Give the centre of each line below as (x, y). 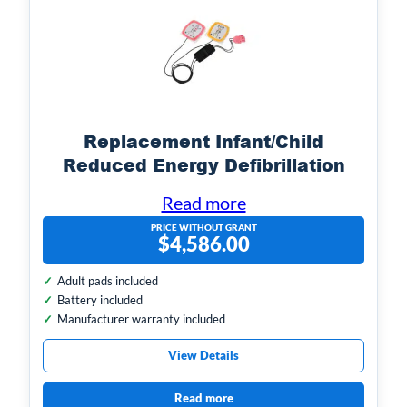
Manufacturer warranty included (141, 318)
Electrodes (203, 188)
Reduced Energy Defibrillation (203, 164)
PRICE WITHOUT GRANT (203, 227)
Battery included (100, 299)
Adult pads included (108, 280)
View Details (203, 355)
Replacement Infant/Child (203, 141)
